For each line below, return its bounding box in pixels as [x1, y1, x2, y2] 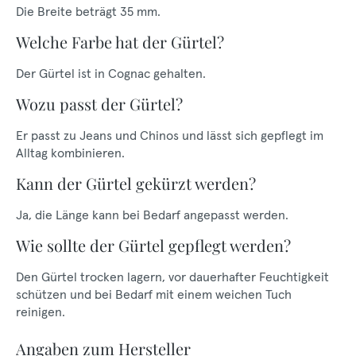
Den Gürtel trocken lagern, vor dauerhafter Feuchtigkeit [16, 269, 329, 284]
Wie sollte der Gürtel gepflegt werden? [16, 234, 291, 256]
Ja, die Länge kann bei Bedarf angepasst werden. [16, 207, 288, 222]
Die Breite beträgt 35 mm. [16, 3, 161, 19]
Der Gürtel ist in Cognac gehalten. [16, 65, 206, 81]
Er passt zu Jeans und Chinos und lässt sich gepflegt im [16, 127, 323, 143]
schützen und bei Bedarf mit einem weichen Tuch [16, 286, 292, 302]
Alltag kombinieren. [16, 145, 125, 161]
